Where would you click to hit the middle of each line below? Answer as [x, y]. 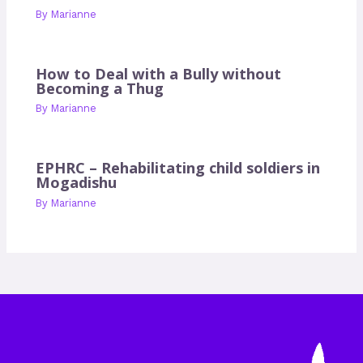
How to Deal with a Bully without [159, 73]
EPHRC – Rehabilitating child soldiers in [178, 168]
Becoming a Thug [100, 88]
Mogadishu [77, 183]
